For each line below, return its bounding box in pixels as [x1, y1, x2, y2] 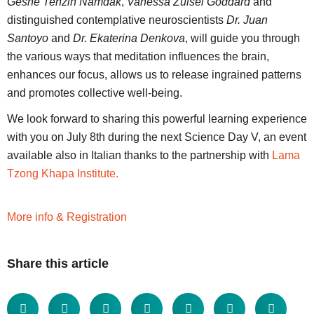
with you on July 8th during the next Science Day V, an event [7, 130, 306, 143]
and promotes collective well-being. [7, 86, 182, 99]
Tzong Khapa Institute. [7, 167, 118, 179]
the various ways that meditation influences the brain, [7, 50, 269, 62]
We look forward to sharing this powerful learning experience [7, 112, 307, 125]
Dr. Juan [226, 13, 268, 26]
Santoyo [7, 32, 48, 44]
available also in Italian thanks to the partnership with [7, 149, 272, 161]
